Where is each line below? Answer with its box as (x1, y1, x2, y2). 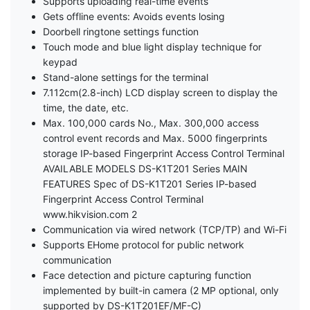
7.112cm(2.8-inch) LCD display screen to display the (43, 86, 277, 99)
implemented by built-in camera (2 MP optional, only (43, 284, 279, 297)
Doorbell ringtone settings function (43, 26, 199, 38)
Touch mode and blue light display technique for (43, 41, 262, 53)
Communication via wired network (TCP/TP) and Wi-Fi (43, 224, 286, 236)
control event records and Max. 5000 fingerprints (43, 132, 267, 145)
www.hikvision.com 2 (43, 208, 137, 221)
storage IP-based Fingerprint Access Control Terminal (43, 147, 284, 160)
